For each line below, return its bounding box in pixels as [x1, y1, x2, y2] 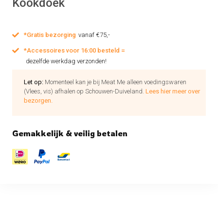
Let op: [24, 78, 45, 86]
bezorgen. [24, 96, 53, 104]
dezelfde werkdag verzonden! [26, 57, 107, 65]
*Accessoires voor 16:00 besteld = [24, 47, 125, 54]
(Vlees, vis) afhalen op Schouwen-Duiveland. [24, 87, 145, 95]
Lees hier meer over [145, 87, 200, 95]
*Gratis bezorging [24, 31, 76, 39]
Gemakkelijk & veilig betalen [12, 128, 127, 139]
